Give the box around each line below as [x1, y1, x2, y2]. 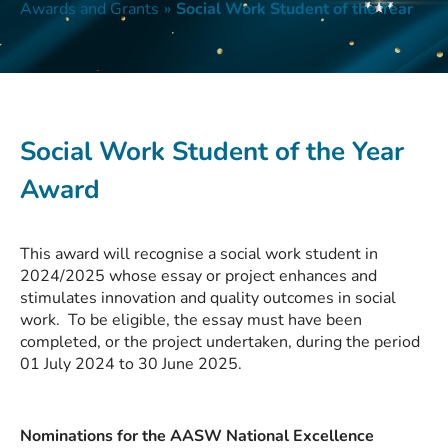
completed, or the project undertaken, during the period [20, 331, 420, 353]
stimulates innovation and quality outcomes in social [20, 287, 396, 309]
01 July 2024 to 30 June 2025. [20, 353, 246, 375]
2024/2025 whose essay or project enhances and [20, 265, 377, 287]
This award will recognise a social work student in [20, 243, 378, 265]
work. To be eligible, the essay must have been [20, 309, 362, 331]
